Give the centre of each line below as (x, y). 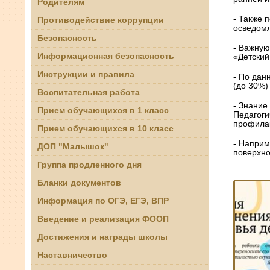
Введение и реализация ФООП (103, 219)
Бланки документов (79, 183)
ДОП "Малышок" (73, 146)
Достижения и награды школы (102, 237)
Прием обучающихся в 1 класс (103, 110)
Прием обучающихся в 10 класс (105, 128)
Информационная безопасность (106, 56)
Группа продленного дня (89, 165)
